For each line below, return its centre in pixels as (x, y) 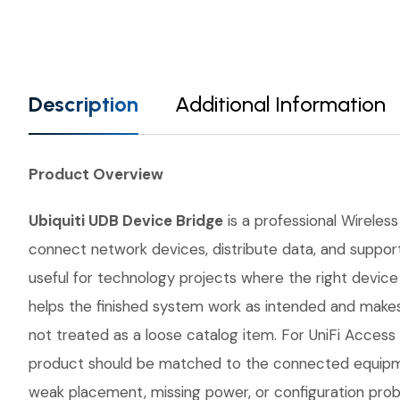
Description (83, 104)
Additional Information (280, 104)
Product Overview (96, 174)
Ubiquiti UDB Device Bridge (126, 221)
